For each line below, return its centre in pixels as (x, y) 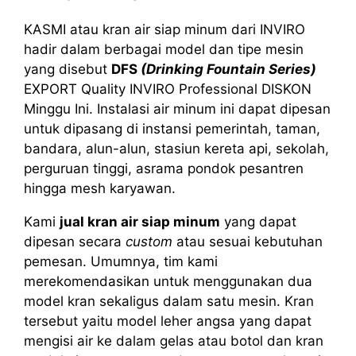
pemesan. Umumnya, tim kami (121, 261)
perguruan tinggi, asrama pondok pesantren (164, 168)
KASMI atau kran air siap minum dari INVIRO (164, 29)
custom (149, 241)
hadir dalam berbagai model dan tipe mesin (164, 49)
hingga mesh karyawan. (100, 188)
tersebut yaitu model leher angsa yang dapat (168, 321)
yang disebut (68, 69)
